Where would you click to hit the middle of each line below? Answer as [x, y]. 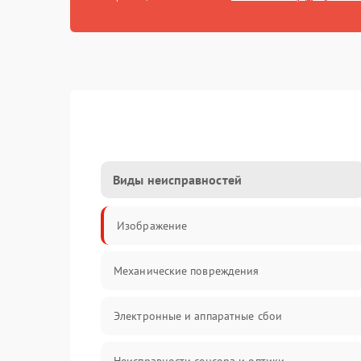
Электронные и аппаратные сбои [198, 316]
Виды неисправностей [177, 180]
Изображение [152, 226]
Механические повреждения [187, 271]
